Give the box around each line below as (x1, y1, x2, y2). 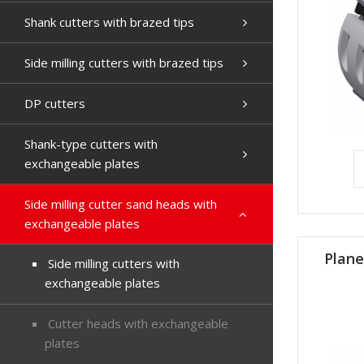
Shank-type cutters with (24, 136, 158, 152)
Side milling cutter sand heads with (24, 196, 217, 212)
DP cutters (24, 95, 85, 111)
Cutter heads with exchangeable (45, 315, 228, 331)
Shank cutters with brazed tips (24, 14, 194, 30)
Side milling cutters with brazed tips (24, 54, 223, 71)
